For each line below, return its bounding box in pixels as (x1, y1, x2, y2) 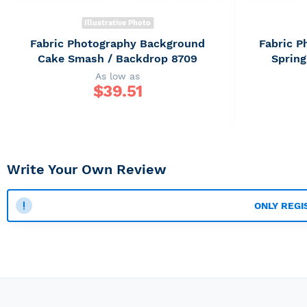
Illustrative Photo (84, 18, 151, 27)
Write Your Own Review (7, 160, 167, 177)
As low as (95, 70, 140, 82)
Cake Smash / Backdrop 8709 (38, 52, 198, 65)
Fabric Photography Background (30, 37, 206, 50)
